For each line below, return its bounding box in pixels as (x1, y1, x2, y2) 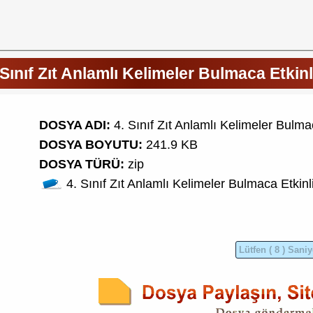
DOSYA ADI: (39, 117, 111, 132)
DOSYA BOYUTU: (39, 137, 143, 152)
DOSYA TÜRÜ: (39, 156, 125, 171)
